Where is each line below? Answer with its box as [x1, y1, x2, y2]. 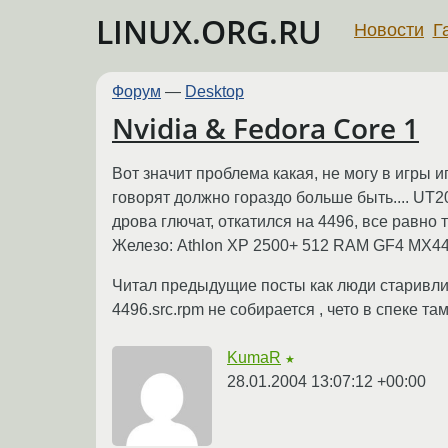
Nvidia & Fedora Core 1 [112, 109, 419, 148]
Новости [354, 19, 424, 40]
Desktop [185, 83, 244, 100]
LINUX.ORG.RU [96, 10, 322, 53]
